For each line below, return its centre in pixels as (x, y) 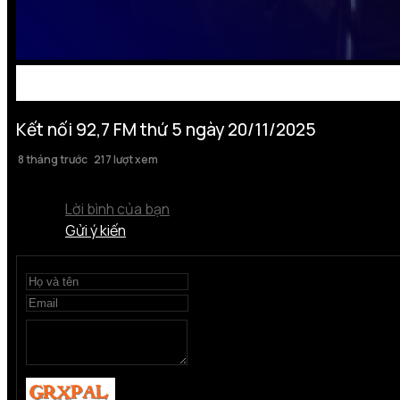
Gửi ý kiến (96, 230)
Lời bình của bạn (117, 208)
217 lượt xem (126, 159)
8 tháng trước (52, 159)
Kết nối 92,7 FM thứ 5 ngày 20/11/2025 (166, 129)
